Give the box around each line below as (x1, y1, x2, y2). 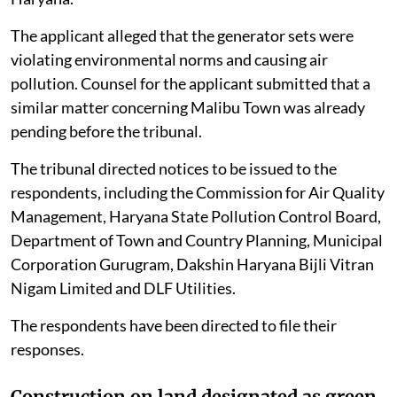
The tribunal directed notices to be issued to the (11, 158, 337, 178)
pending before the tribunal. (11, 121, 202, 141)
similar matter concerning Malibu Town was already (11, 97, 365, 117)
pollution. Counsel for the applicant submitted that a (11, 73, 370, 93)
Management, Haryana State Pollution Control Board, (11, 206, 381, 226)
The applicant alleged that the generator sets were (11, 25, 354, 45)
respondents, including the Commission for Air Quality (11, 182, 385, 202)
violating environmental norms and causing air (11, 49, 328, 69)
